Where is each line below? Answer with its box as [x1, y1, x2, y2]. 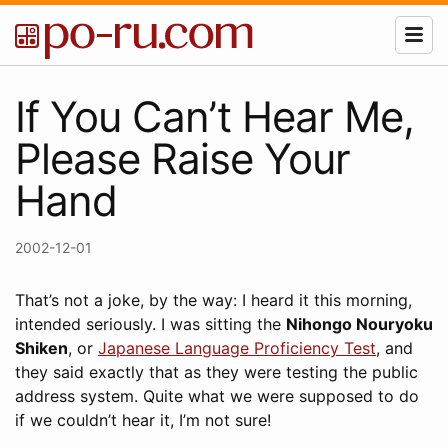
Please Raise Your [15, 133, 350, 184]
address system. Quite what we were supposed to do [15, 386, 419, 406]
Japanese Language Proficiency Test [98, 338, 376, 358]
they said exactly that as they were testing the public [15, 362, 418, 382]
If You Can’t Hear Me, [15, 91, 414, 142]
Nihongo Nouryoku [286, 314, 433, 334]
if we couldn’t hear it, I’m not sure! [15, 410, 271, 430]
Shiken [15, 338, 68, 358]
